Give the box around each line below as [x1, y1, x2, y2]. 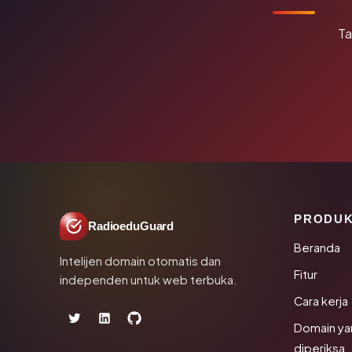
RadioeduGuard [88, 220, 174, 233]
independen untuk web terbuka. [60, 273, 237, 287]
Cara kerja [293, 294, 348, 308]
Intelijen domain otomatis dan [60, 254, 221, 268]
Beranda [293, 240, 340, 255]
